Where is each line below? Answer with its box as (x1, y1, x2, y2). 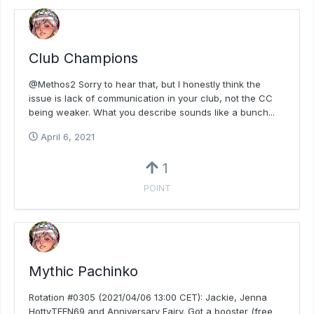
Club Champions (29, 49, 138, 67)
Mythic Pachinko (29, 263, 138, 280)
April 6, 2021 (41, 130, 95, 142)
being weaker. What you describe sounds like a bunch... (29, 106, 275, 118)
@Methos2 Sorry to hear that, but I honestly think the (29, 78, 261, 90)
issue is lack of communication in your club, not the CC (29, 92, 273, 104)
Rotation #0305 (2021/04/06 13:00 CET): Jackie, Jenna (29, 292, 267, 303)
